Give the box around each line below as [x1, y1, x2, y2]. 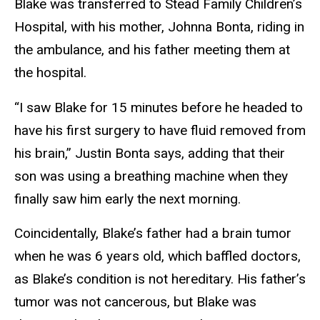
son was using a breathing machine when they [14, 167, 288, 184]
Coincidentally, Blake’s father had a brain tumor [14, 225, 291, 242]
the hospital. [14, 64, 86, 81]
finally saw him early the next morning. [14, 190, 241, 207]
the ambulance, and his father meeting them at [14, 41, 290, 58]
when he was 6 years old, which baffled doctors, [14, 248, 301, 265]
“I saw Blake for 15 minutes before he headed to [14, 99, 303, 116]
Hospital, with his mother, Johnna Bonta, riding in [14, 18, 304, 35]
